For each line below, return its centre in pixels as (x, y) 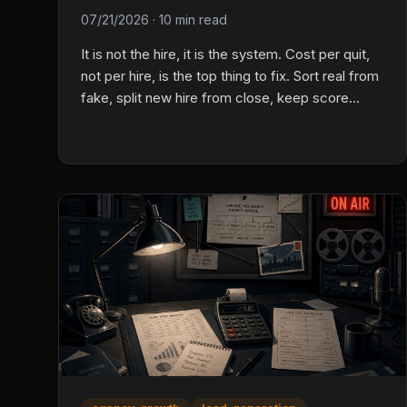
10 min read (193, 19)
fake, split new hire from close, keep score (215, 97)
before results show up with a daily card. (207, 119)
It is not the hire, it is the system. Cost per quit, (225, 54)
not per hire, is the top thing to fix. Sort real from (230, 75)
